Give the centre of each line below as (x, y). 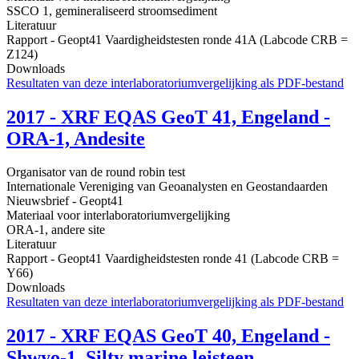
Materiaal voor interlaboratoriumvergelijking (118, 216)
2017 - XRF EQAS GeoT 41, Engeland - (168, 117)
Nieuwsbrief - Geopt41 (65, 201)
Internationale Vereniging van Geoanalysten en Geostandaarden (167, 187)
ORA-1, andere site (56, 230)
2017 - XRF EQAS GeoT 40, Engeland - (168, 336)
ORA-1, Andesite (76, 138)
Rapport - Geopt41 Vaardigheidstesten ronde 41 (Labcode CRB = (173, 259)
